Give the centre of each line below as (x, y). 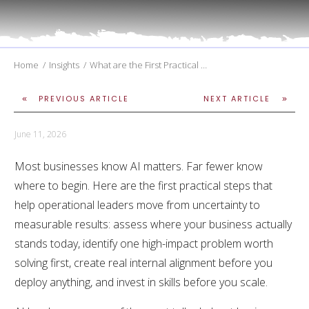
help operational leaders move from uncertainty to (137, 205)
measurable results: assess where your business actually (153, 224)
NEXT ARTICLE (237, 98)
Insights (64, 64)
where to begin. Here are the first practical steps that (143, 185)
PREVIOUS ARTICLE (84, 98)
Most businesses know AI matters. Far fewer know (139, 166)
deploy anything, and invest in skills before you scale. (142, 282)
